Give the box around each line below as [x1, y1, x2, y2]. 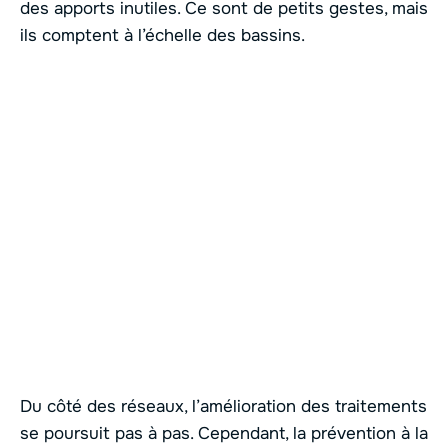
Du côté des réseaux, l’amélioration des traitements [20, 395, 427, 417]
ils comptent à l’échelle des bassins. [20, 24, 305, 46]
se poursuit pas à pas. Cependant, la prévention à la [20, 422, 428, 444]
